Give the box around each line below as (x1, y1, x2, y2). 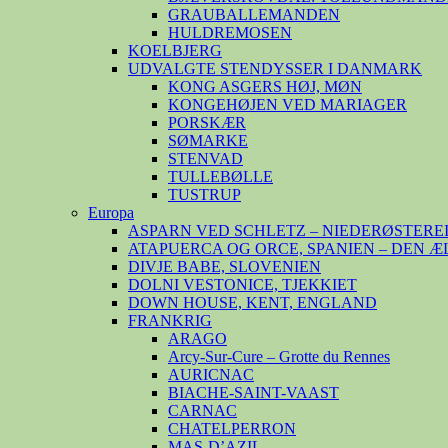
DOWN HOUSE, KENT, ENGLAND (128, 293, 377, 311)
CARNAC (168, 401, 237, 419)
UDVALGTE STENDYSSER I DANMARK (128, 59, 422, 77)
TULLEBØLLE (168, 167, 273, 185)
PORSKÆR (168, 113, 246, 131)
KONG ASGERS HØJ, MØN (168, 77, 362, 95)
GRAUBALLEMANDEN (168, 5, 340, 23)
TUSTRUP (168, 185, 241, 203)
